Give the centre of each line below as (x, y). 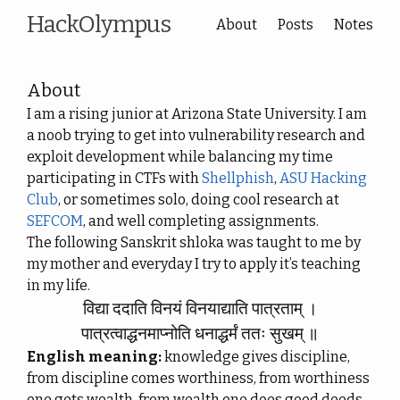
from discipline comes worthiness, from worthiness (198, 378)
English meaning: (94, 357)
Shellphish (238, 178)
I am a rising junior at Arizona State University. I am (197, 114)
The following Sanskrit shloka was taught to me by (194, 242)
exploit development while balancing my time (180, 157)
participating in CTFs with (114, 178)
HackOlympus (99, 25)
